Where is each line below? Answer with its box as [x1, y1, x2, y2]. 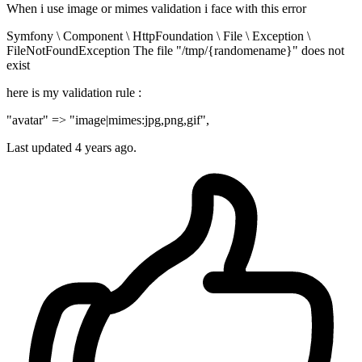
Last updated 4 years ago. [6, 141, 137, 155]
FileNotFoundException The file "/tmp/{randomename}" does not [6, 44, 344, 58]
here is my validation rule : [6, 86, 141, 100]
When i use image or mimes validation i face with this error [6, 2, 306, 16]
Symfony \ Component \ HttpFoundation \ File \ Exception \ [6, 29, 310, 44]
